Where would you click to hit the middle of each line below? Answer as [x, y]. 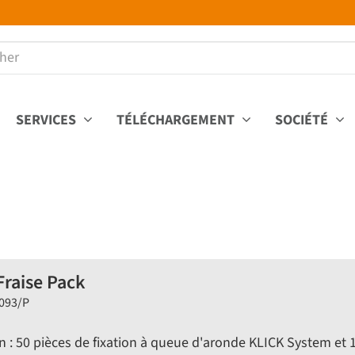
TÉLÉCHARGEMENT [177, 120]
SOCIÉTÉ [303, 120]
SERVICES [48, 120]
